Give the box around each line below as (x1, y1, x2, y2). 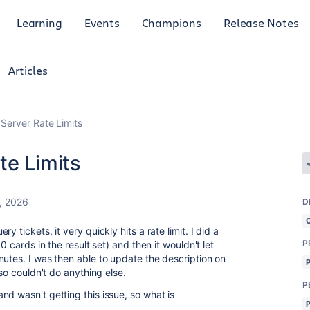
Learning (16, 15, 63, 30)
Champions (141, 15, 201, 30)
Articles (8, 63, 48, 77)
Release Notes (223, 15, 299, 30)
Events (84, 15, 120, 30)
